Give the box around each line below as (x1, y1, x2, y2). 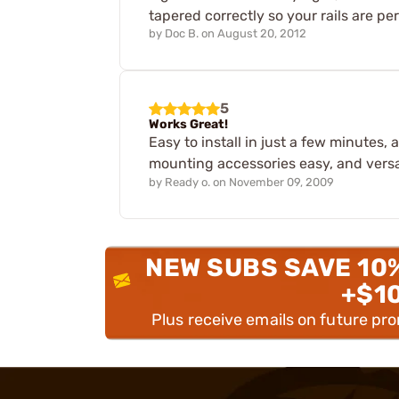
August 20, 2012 (217, 27, 306, 41)
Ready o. (165, 175, 210, 190)
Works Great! (149, 117, 228, 133)
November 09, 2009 (229, 175, 334, 190)
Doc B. (165, 27, 199, 41)
